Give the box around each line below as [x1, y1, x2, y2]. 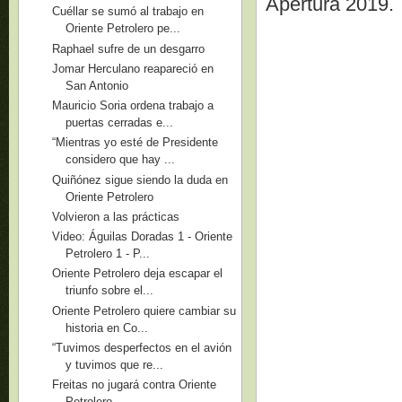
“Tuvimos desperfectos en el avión [52, 340, 232, 354]
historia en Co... [66, 320, 149, 335]
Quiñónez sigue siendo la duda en [52, 172, 229, 187]
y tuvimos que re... [66, 357, 164, 371]
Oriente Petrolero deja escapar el [52, 267, 223, 281]
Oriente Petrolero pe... [66, 22, 181, 36]
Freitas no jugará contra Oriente [52, 378, 217, 391]
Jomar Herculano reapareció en [52, 61, 214, 75]
